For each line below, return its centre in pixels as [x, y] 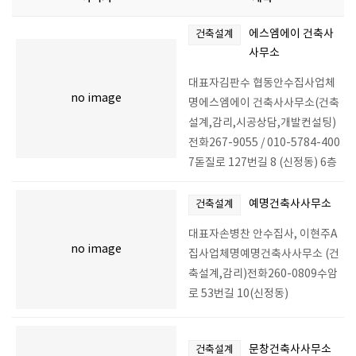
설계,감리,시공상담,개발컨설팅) [262, 123]
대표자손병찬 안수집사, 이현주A [263, 234]
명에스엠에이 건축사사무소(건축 [264, 103]
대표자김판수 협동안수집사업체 [262, 83]
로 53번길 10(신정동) [240, 294]
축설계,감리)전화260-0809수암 [263, 274]
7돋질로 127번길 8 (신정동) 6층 [263, 163]
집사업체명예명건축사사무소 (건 [264, 254]
